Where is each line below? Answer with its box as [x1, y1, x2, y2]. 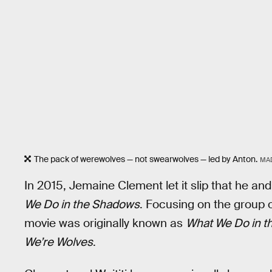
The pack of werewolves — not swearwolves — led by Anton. [34, 153, 257, 165]
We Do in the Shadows [24, 197, 140, 212]
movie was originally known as [24, 216, 186, 231]
